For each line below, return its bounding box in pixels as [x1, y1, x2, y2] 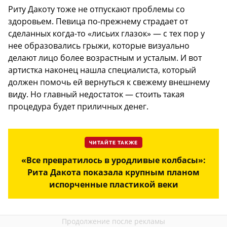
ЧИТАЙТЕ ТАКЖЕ [89, 139, 138, 146]
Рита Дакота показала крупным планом [27, 166, 200, 178]
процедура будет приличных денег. [8, 100, 148, 112]
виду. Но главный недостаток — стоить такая [8, 88, 184, 100]
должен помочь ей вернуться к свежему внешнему [8, 76, 210, 88]
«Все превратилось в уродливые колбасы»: [21, 154, 206, 166]
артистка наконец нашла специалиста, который [8, 64, 196, 75]
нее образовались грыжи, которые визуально [8, 40, 190, 51]
